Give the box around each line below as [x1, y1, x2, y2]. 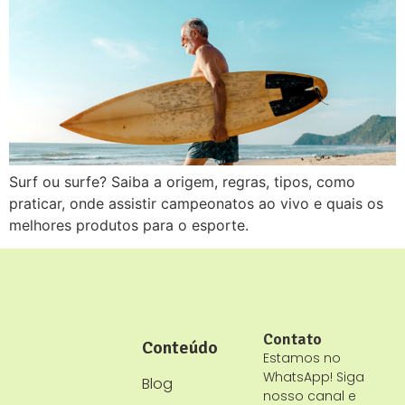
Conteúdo [141, 335, 218, 359]
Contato [263, 328, 323, 349]
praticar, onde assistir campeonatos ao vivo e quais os [9, 193, 383, 212]
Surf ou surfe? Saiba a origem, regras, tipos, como [9, 172, 355, 191]
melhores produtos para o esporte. [9, 215, 249, 234]
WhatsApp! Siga [263, 367, 365, 386]
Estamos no [263, 348, 342, 367]
